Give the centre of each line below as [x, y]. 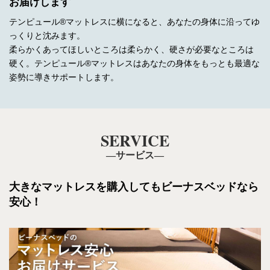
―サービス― [135, 154]
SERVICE [135, 140]
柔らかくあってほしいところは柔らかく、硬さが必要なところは [131, 49]
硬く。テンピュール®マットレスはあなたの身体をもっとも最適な [134, 63]
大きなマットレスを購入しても [85, 187]
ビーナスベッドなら [210, 187]
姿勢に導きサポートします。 [64, 77]
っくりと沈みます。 [47, 35]
